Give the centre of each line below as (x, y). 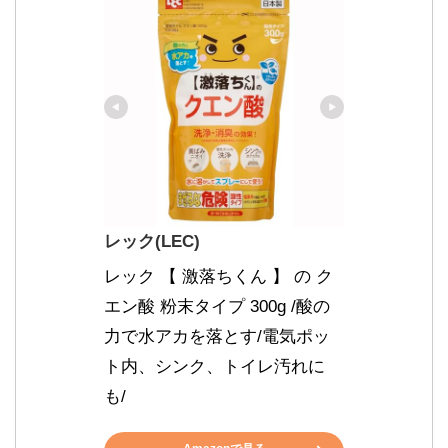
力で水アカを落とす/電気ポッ (217, 336)
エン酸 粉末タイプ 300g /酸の (217, 306)
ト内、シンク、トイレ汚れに (214, 366)
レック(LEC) (152, 241)
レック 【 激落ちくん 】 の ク (218, 276)
